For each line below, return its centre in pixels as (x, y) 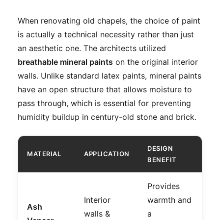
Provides (164, 186)
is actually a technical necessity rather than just (106, 35)
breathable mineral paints (65, 62)
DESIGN (160, 149)
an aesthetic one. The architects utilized (92, 48)
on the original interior (155, 62)
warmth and (169, 200)
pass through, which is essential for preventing (104, 103)
